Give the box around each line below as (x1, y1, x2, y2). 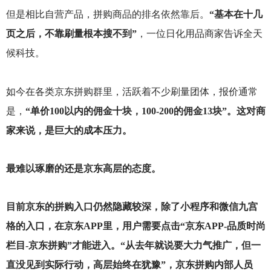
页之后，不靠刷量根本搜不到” (5, 28, 137, 39)
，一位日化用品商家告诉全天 (136, 28, 263, 39)
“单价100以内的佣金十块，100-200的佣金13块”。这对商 (25, 105, 266, 116)
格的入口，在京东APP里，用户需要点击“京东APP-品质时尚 (5, 220, 266, 231)
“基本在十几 (209, 9, 263, 20)
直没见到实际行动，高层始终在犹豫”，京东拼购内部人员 (5, 259, 253, 270)
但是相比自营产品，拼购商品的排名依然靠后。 (5, 9, 209, 20)
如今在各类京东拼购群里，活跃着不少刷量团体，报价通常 (5, 86, 258, 97)
